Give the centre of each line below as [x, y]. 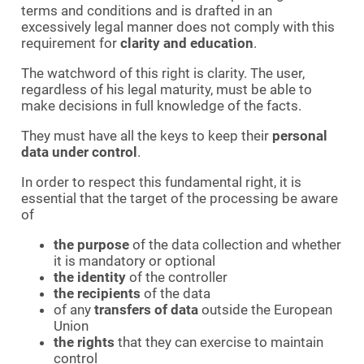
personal [300, 135]
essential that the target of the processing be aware [180, 198]
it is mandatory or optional [134, 260]
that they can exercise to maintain [219, 342]
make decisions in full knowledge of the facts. [161, 105]
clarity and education [187, 43]
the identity [90, 277]
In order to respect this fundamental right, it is [161, 182]
